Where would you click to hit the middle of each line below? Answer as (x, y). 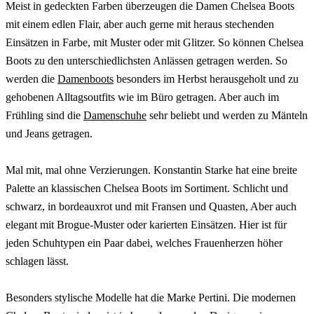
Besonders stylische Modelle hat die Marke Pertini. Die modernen (151, 297)
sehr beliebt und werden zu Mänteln (227, 115)
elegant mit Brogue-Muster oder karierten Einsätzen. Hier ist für (146, 224)
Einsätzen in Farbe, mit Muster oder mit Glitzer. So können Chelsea (155, 42)
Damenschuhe (115, 115)
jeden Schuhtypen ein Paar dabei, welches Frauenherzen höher (144, 243)
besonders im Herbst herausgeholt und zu (206, 78)
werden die (32, 78)
